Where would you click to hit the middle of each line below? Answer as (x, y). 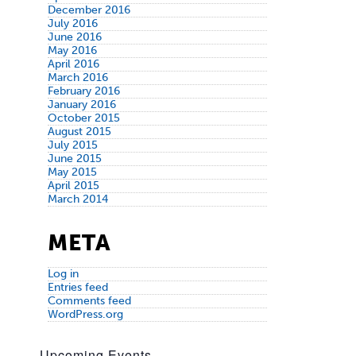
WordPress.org (85, 315)
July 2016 (72, 23)
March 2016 (77, 77)
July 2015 (72, 145)
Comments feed (89, 301)
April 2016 (73, 64)
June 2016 (74, 37)
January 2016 (81, 104)
